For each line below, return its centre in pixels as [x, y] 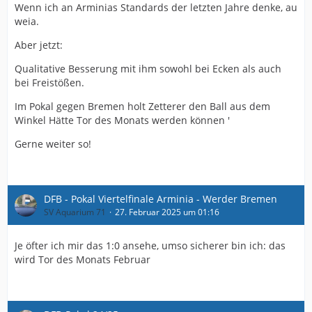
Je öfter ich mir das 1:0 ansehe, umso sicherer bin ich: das [150, 245]
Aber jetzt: [39, 45]
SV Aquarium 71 [75, 212]
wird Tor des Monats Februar [83, 259]
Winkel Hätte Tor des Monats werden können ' [122, 120]
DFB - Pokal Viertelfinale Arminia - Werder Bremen [161, 199]
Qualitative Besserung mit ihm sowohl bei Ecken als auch [148, 69]
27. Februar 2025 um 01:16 [167, 212]
